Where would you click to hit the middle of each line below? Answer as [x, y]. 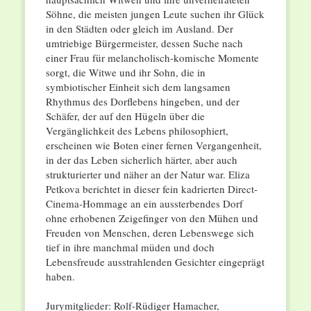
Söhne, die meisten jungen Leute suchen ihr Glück [155, 14]
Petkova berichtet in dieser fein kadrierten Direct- [151, 189]
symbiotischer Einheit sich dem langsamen [138, 87]
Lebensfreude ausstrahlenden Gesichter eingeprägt [155, 262]
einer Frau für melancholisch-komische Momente [152, 58]
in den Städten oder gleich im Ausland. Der [139, 29]
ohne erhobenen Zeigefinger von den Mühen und [152, 218]
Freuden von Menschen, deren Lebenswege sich [150, 233]
